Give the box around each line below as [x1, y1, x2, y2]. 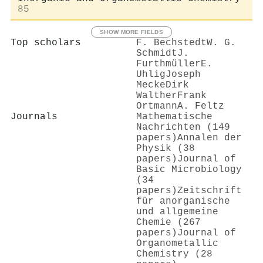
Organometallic [136, 238, 218, 249]
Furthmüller [136, 58, 201, 69]
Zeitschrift [177, 185, 242, 196]
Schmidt [136, 48, 177, 59]
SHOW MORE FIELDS [100, 28, 163, 35]
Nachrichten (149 [136, 122, 230, 133]
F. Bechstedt [136, 37, 207, 48]
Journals [11, 111, 58, 122]
